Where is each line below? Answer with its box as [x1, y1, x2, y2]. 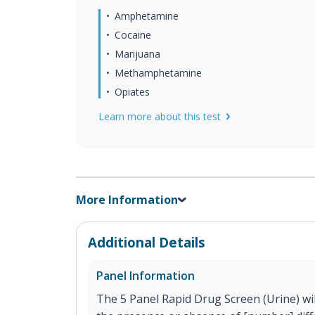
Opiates [115, 85, 150, 98]
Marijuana [115, 47, 160, 60]
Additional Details [88, 233, 205, 251]
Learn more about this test [98, 110, 221, 123]
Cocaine [115, 28, 151, 41]
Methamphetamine [115, 66, 202, 79]
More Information [76, 191, 178, 207]
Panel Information [96, 267, 195, 283]
